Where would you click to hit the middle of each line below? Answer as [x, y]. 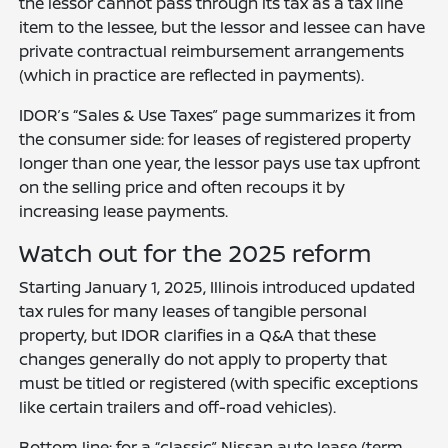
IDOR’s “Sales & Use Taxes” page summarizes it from [218, 115]
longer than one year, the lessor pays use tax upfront [220, 163]
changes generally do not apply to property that [203, 359]
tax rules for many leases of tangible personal [193, 311]
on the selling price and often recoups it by [182, 187]
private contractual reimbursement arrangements [212, 51]
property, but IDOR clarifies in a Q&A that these [198, 335]
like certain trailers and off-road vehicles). [178, 407]
